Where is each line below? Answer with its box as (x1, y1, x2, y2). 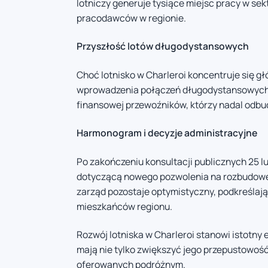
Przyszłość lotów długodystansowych (77, 39, 249, 53)
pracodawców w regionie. (77, 11, 186, 25)
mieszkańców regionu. (77, 199, 172, 213)
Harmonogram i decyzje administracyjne (77, 126, 257, 140)
